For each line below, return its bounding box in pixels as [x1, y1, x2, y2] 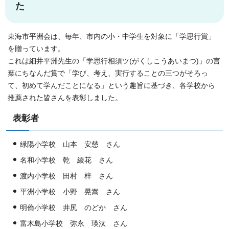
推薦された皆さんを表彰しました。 [8, 94, 122, 102]
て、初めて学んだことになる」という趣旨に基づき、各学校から [8, 81, 215, 89]
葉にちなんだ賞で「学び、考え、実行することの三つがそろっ [8, 69, 208, 77]
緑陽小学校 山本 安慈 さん [20, 140, 120, 148]
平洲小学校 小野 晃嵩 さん [20, 188, 120, 196]
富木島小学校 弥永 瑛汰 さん [20, 219, 127, 227]
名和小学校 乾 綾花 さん [20, 156, 113, 164]
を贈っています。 [8, 44, 65, 53]
